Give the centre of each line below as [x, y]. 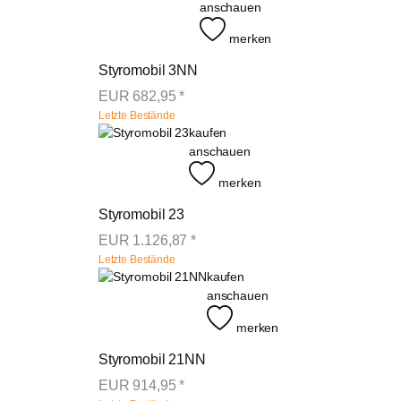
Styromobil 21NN [152, 359]
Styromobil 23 [141, 215]
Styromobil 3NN [148, 71]
